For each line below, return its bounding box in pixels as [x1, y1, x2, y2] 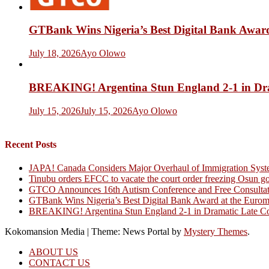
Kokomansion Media [5, 226, 87, 237]
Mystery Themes [184, 226, 247, 237]
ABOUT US [29, 247, 78, 258]
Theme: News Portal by [91, 226, 184, 237]
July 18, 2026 [29, 48, 80, 59]
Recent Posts [5, 139, 56, 150]
